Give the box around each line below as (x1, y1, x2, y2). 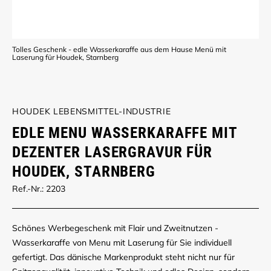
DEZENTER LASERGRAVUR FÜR (12, 143, 213, 162)
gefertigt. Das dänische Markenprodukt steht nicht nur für (12, 252, 235, 263)
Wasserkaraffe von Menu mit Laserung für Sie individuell (12, 237, 232, 249)
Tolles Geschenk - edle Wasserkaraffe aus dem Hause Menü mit (12, 44, 226, 54)
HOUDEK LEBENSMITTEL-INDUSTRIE (12, 106, 171, 117)
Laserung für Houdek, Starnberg (12, 52, 119, 62)
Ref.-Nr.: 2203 (12, 183, 65, 195)
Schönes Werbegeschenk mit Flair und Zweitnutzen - (12, 223, 218, 234)
